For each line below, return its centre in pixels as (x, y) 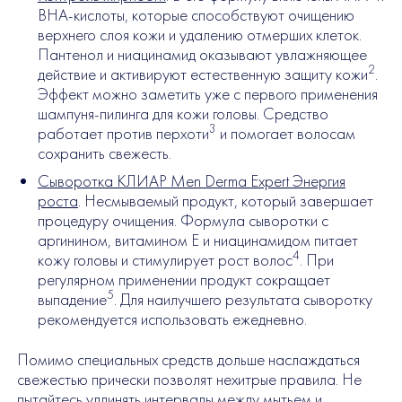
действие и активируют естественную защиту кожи (202, 74)
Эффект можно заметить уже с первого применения (207, 94)
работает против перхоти (123, 133)
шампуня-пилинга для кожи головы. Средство (183, 114)
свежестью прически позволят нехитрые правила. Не (189, 380)
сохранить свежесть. (104, 153)
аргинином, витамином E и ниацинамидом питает (197, 240)
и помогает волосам (285, 133)
